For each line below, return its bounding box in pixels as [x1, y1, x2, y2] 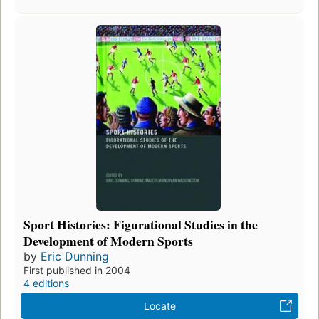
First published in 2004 [23, 264, 130, 277]
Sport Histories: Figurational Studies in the [23, 215, 258, 234]
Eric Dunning [41, 249, 109, 264]
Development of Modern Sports [23, 231, 193, 251]
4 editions [23, 277, 69, 290]
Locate [143, 300, 176, 313]
